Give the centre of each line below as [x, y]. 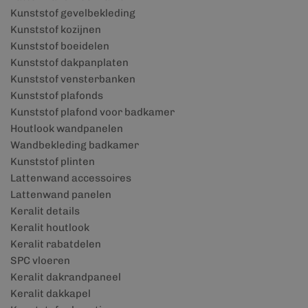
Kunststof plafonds [57, 96]
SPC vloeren [40, 261]
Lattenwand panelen [61, 195]
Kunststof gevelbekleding [73, 13]
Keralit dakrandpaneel [66, 277]
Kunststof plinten [53, 162]
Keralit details [45, 211]
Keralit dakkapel [51, 294]
